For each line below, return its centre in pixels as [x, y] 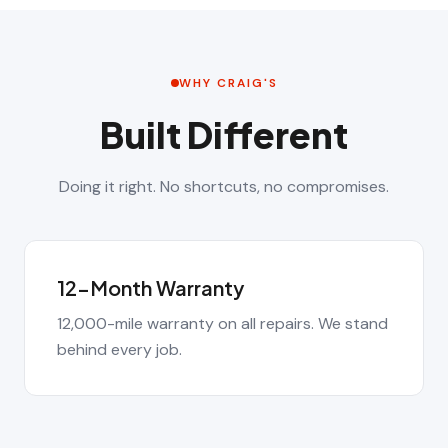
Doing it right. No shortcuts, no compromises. [224, 186]
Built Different [224, 134]
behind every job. [119, 349]
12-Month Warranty [150, 287]
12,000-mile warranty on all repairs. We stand [222, 323]
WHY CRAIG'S [228, 83]
